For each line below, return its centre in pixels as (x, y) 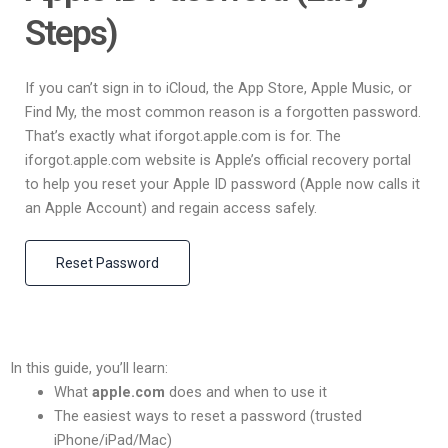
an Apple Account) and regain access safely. (171, 208)
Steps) (71, 34)
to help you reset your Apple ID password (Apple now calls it (222, 184)
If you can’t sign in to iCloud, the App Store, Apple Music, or (218, 88)
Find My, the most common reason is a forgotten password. (223, 112)
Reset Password (107, 263)
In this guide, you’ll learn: (89, 368)
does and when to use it (245, 392)
